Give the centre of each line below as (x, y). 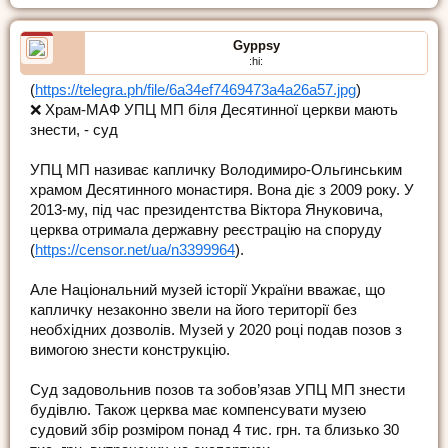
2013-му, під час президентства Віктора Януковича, (206, 210)
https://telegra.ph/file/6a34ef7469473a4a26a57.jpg (195, 90)
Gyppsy (256, 46)
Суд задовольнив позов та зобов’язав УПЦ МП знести (217, 390)
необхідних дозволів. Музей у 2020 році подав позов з (216, 330)
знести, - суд (74, 130)
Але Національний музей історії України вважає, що (207, 290)
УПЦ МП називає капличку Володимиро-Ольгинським (216, 170)
